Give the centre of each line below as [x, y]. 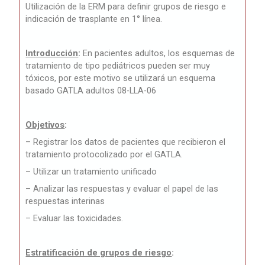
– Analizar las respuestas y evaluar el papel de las [122, 189]
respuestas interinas [65, 201]
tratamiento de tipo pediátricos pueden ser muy [118, 66]
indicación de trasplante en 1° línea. [94, 19]
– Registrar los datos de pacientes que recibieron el [126, 142]
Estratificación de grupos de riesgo [99, 253]
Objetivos [45, 125]
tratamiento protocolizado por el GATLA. [104, 155]
